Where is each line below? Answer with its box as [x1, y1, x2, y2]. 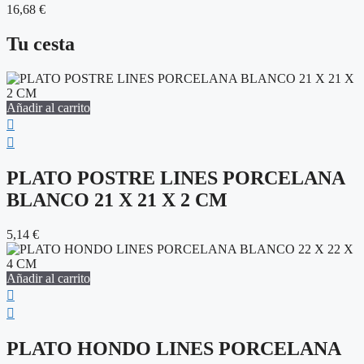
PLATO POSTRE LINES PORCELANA [6, 167, 344, 188]
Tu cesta [6, 33, 75, 55]
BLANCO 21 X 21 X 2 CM [6, 188, 227, 210]
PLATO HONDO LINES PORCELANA [6, 337, 340, 359]
